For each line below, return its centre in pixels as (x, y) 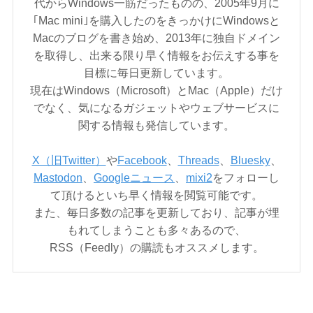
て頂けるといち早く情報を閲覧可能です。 (156, 195)
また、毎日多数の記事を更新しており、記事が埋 (156, 212)
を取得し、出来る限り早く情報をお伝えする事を (156, 55)
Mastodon (58, 177)
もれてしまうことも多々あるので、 (156, 230)
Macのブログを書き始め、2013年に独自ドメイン (156, 37)
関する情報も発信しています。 (156, 125)
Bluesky (250, 160)
